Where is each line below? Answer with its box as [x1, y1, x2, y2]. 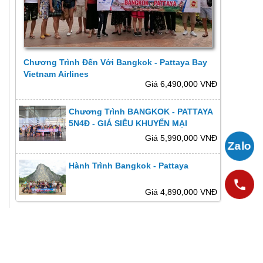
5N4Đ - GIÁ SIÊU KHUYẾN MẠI [69, 119, 187, 128]
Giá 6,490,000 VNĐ [145, 79, 217, 89]
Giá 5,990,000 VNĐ [145, 133, 217, 143]
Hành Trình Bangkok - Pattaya [69, 161, 188, 170]
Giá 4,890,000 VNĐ [145, 187, 217, 197]
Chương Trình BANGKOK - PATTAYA [69, 107, 213, 116]
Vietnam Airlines [23, 69, 89, 79]
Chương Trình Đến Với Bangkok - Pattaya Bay [23, 58, 208, 67]
